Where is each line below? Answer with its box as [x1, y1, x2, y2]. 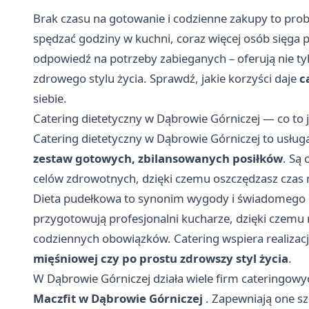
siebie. [33, 90, 67, 106]
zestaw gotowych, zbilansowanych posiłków [33, 150, 283, 166]
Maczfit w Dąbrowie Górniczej [33, 290, 203, 306]
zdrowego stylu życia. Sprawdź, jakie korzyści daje [33, 70, 299, 86]
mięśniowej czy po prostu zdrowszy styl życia [33, 250, 288, 266]
